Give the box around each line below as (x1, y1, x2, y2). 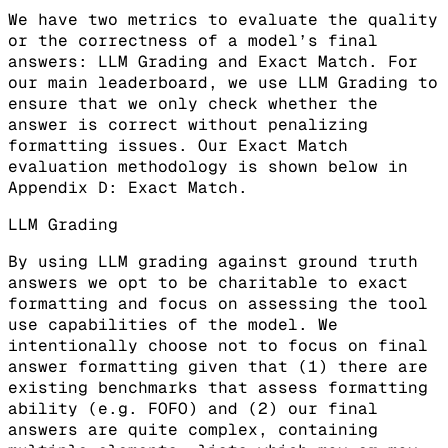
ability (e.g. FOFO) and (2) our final (8, 397, 378, 419)
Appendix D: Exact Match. (8, 176, 248, 198)
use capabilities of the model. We (8, 313, 338, 335)
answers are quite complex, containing (8, 418, 378, 440)
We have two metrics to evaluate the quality (8, 8, 438, 30)
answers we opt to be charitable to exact (8, 271, 408, 293)
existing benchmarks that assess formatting (8, 376, 428, 398)
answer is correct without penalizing (8, 113, 368, 135)
